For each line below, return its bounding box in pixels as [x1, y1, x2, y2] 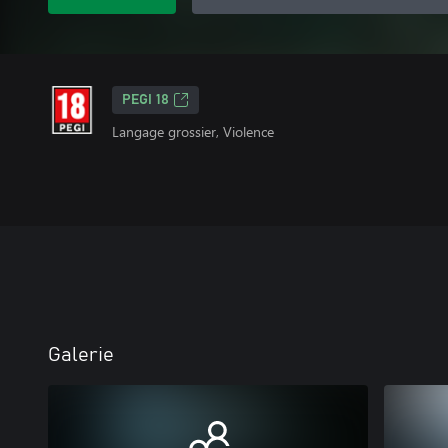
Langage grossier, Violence [112, 122, 274, 141]
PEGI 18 [122, 93, 169, 107]
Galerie [48, 345, 114, 365]
